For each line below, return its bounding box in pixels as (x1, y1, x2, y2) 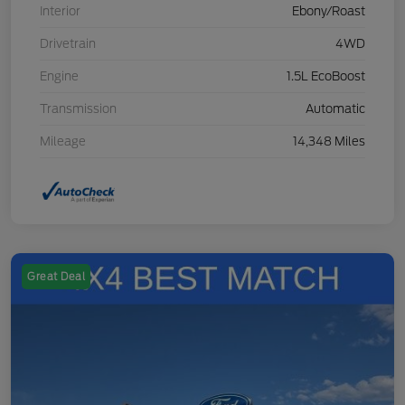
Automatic (306, 101, 365, 116)
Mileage (40, 134, 86, 148)
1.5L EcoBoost (287, 69, 365, 83)
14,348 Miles (293, 134, 365, 148)
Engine (40, 69, 79, 83)
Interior (40, 4, 80, 18)
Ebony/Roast (292, 4, 365, 18)
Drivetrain (40, 36, 96, 51)
